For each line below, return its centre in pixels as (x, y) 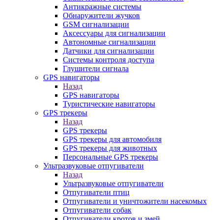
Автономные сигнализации (109, 42)
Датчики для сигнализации (109, 51)
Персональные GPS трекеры (110, 157)
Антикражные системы (102, 7)
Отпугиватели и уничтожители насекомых (135, 201)
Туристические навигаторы (109, 104)
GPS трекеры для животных (110, 148)
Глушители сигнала (96, 69)
